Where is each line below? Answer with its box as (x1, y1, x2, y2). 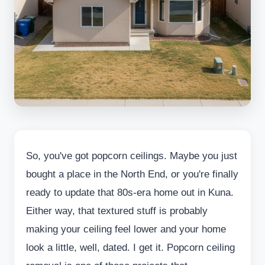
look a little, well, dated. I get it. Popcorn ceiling (26, 242, 235, 253)
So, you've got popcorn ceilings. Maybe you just (26, 150, 237, 161)
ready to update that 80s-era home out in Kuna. (26, 187, 234, 198)
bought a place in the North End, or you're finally (26, 169, 238, 180)
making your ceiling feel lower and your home (26, 224, 226, 235)
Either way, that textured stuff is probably (26, 205, 208, 216)
